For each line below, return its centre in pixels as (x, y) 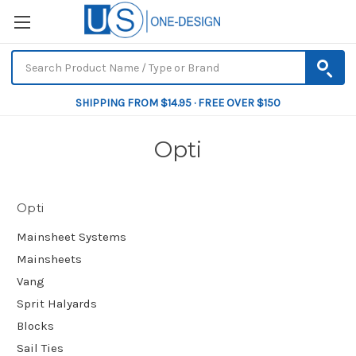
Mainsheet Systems (72, 236)
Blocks (35, 325)
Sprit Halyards (57, 303)
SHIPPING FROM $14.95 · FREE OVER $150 (178, 103)
